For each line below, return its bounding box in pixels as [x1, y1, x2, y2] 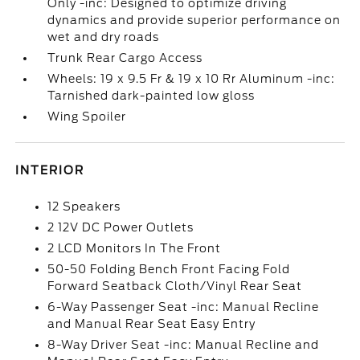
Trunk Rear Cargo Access [47, 51, 203, 64]
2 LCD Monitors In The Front [47, 242, 222, 255]
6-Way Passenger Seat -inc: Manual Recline [47, 301, 320, 313]
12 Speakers [47, 200, 121, 213]
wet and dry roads [47, 31, 160, 43]
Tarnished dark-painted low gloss [47, 89, 256, 102]
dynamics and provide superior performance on [47, 14, 342, 27]
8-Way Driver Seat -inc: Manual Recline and [47, 338, 320, 351]
